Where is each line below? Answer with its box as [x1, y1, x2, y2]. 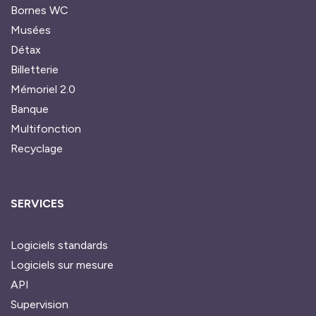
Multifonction [11, 122, 81, 136]
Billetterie [11, 63, 59, 77]
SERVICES [11, 197, 64, 211]
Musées [11, 23, 51, 37]
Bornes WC [11, 4, 68, 18]
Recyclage [11, 142, 63, 156]
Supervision [11, 298, 68, 312]
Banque [11, 102, 49, 116]
